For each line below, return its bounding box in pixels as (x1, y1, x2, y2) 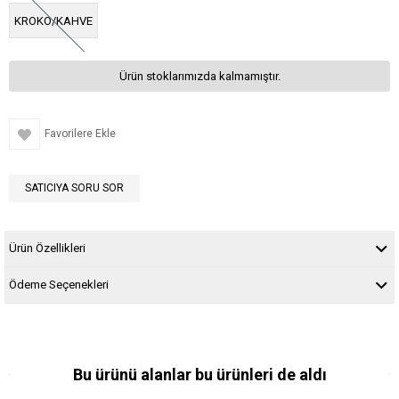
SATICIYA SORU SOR (25, 181, 124, 194)
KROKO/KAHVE (14, 14, 93, 28)
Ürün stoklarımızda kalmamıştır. (118, 69, 281, 83)
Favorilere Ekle (45, 127, 116, 140)
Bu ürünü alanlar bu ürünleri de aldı (72, 365, 327, 384)
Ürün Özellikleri (9, 241, 85, 255)
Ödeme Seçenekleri (9, 278, 109, 291)
